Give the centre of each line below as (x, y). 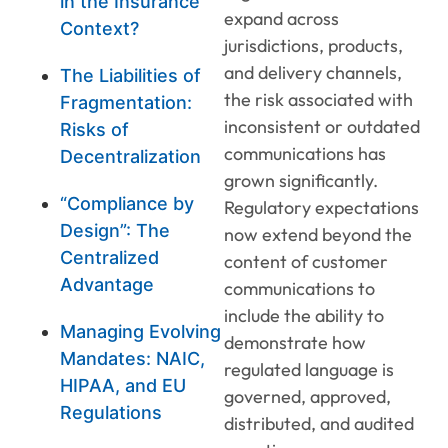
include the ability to (304, 315)
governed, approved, (307, 396)
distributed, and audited (319, 423)
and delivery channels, (313, 72)
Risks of (94, 130)
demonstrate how (295, 342)
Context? (99, 29)
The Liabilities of (130, 76)
